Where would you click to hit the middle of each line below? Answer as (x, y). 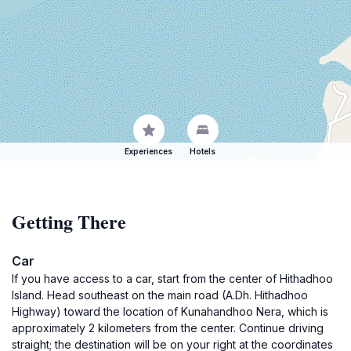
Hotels (203, 151)
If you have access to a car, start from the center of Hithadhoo (172, 279)
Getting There (69, 221)
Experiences (148, 151)
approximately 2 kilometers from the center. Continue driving (168, 328)
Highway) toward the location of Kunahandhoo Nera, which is (170, 311)
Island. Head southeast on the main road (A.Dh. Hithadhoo (160, 295)
